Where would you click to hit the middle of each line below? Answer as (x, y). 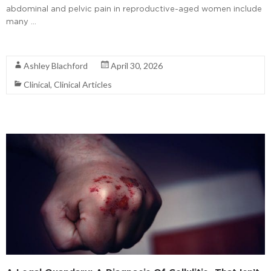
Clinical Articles (83, 85)
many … (21, 21)
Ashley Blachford (56, 66)
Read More (28, 43)
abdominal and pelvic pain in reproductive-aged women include (134, 9)
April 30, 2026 (137, 66)
